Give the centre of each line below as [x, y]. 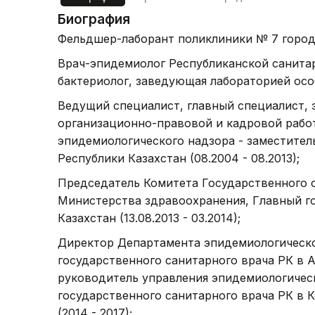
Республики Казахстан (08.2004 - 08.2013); [179, 158]
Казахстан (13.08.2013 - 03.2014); [149, 218]
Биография [94, 19]
